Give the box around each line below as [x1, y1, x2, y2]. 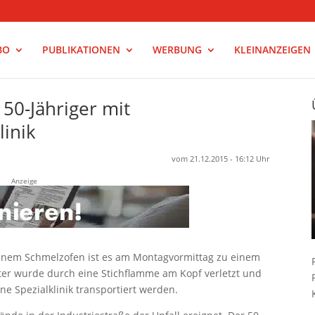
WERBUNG [152, 43, 202, 56]
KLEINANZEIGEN [233, 43, 311, 56]
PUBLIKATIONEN [41, 43, 120, 56]
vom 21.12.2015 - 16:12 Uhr [172, 153, 270, 164]
